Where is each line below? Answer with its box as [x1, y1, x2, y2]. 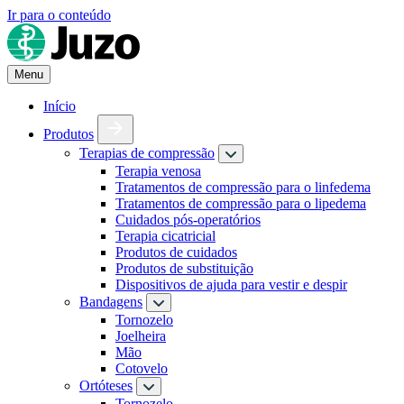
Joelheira [115, 328, 166, 344]
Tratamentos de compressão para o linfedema [115, 179, 371, 195]
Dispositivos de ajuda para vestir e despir [115, 277, 347, 292]
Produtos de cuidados [115, 244, 237, 260]
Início [43, 98, 76, 114]
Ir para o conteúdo [7, 7, 111, 23]
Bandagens [79, 294, 142, 309]
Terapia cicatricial [115, 228, 216, 243]
